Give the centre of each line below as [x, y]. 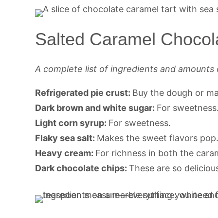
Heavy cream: [65, 153]
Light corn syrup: [72, 123]
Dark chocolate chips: [82, 168]
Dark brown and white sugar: [96, 108]
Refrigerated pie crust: [84, 92]
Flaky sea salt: [66, 138]
